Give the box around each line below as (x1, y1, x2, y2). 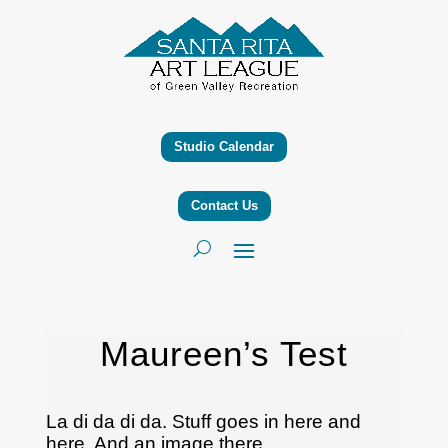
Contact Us (190, 197, 258, 213)
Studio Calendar (174, 138, 274, 154)
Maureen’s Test (99, 333, 348, 373)
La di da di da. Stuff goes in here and (45, 410, 361, 432)
